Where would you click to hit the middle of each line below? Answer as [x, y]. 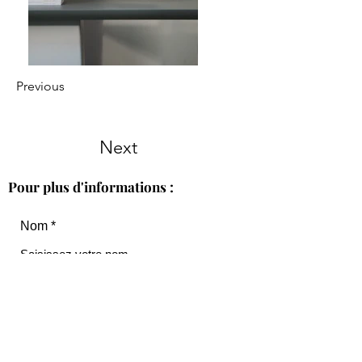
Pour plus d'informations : [91, 187]
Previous [40, 86]
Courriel [43, 289]
